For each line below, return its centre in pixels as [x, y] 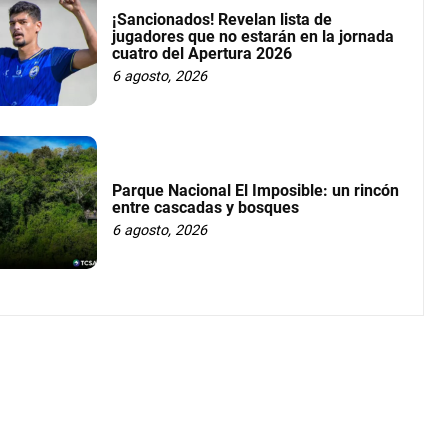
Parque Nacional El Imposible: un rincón [256, 190]
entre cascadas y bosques [206, 207]
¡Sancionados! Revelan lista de [222, 20]
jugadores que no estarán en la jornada [253, 37]
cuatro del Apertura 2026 [202, 54]
